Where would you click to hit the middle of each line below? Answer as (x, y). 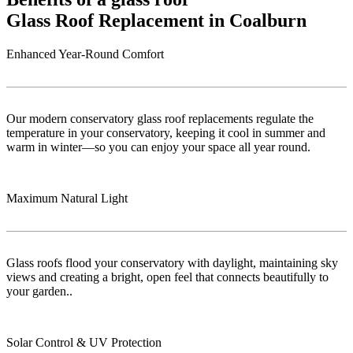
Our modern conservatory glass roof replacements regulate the (160, 118)
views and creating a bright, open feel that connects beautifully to (167, 277)
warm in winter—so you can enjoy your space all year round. (158, 147)
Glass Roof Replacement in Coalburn (156, 20)
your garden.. (39, 291)
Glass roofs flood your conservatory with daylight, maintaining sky (172, 262)
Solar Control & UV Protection (84, 342)
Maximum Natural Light (67, 198)
